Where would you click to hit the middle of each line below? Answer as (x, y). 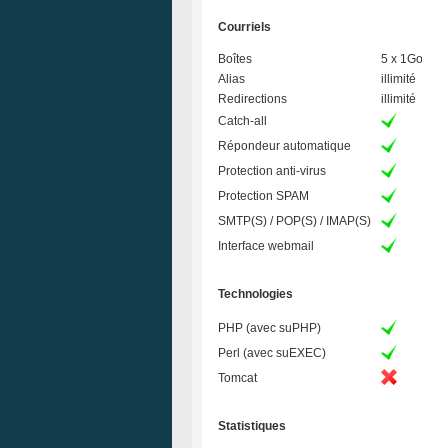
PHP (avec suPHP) (269, 328)
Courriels (244, 27)
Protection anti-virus (272, 171)
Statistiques (252, 426)
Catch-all (242, 121)
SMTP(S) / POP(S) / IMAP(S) (294, 221)
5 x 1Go (402, 59)
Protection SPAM (263, 196)
